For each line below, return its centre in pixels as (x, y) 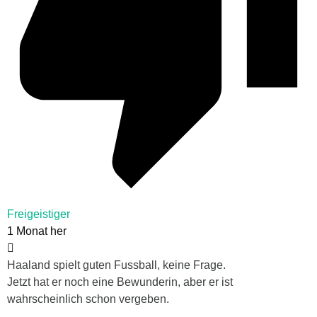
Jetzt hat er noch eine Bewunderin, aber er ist (120, 282)
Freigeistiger (39, 214)
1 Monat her (37, 231)
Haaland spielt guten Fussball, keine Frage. (116, 265)
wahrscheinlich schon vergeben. (88, 299)
